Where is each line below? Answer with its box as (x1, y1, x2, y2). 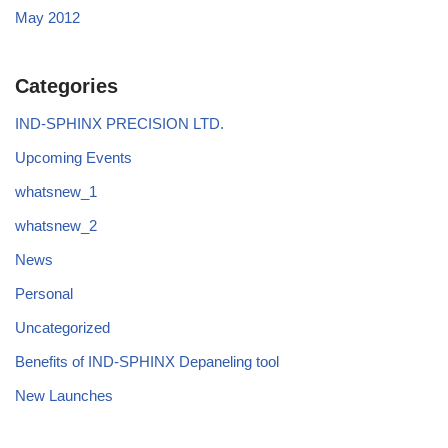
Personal (15, 285, 73, 302)
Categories (15, 75, 118, 97)
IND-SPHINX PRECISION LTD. (15, 115, 224, 132)
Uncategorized (15, 319, 110, 336)
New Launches (15, 387, 113, 404)
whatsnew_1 (15, 183, 97, 200)
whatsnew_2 (15, 217, 97, 234)
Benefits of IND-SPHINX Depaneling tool (15, 353, 279, 370)
